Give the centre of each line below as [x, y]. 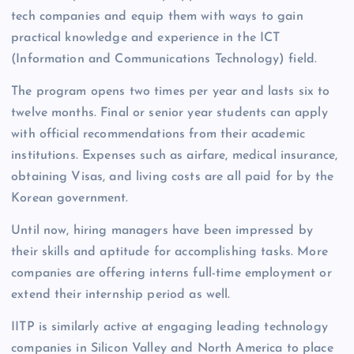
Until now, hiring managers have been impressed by [162, 231]
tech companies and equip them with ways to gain [157, 16]
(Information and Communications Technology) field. [164, 59]
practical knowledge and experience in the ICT [146, 38]
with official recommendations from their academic [158, 134]
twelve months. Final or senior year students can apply [169, 113]
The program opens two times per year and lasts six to [171, 92]
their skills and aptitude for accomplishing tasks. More [169, 252]
